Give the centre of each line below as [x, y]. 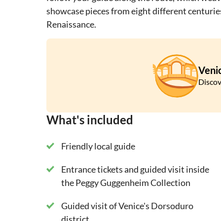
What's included [90, 120]
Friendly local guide [98, 146]
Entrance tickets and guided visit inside [135, 169]
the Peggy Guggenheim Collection [126, 183]
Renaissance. [71, 24]
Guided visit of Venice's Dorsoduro [127, 206]
